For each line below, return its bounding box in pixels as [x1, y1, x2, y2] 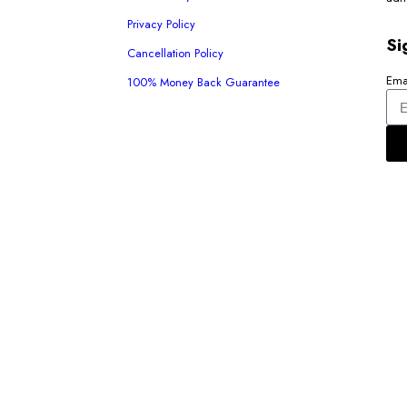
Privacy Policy [127, 15, 195, 33]
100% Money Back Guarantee [127, 73, 280, 91]
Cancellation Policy [127, 44, 223, 62]
